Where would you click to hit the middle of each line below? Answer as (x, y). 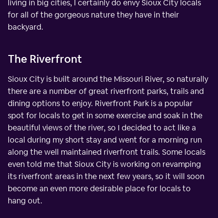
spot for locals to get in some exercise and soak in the (105, 116)
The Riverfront (45, 59)
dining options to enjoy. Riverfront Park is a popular (100, 104)
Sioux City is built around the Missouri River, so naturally (108, 79)
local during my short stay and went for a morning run (105, 140)
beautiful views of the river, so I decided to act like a (102, 128)
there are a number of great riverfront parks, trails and (106, 91)
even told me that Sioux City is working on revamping (104, 164)
